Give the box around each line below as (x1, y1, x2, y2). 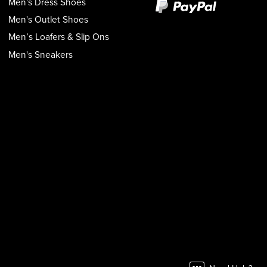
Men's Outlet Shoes (8, 14, 89, 26)
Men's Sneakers (8, 49, 73, 60)
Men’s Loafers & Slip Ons (8, 32, 110, 43)
